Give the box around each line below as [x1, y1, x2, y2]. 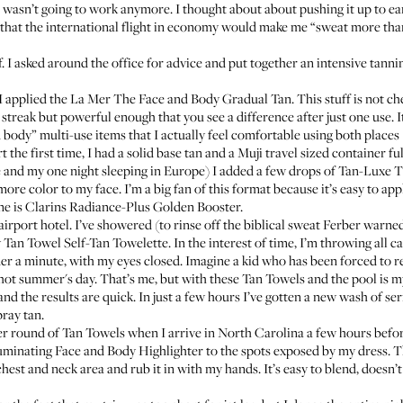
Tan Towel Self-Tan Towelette [4, 233, 168, 251]
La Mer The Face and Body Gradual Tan [70, 89, 291, 107]
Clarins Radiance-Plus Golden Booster [25, 197, 240, 215]
